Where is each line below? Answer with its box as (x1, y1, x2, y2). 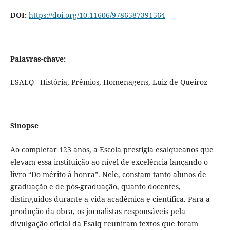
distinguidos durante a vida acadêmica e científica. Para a (10, 194, 210, 204)
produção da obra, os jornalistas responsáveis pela (10, 206, 185, 216)
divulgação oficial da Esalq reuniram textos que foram (10, 218, 198, 228)
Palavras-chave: (10, 53, 66, 64)
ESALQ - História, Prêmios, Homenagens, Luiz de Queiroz (10, 76, 207, 87)
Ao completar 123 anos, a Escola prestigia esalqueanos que (10, 144, 214, 155)
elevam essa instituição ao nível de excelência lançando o (10, 157, 208, 167)
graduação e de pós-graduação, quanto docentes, (10, 181, 181, 191)
